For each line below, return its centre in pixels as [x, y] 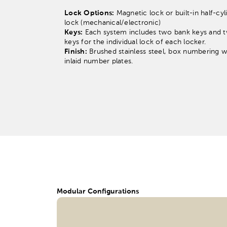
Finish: [76, 51]
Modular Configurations [98, 191]
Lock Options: [89, 13]
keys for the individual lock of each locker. [135, 42]
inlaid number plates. [99, 61]
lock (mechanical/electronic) [112, 23]
